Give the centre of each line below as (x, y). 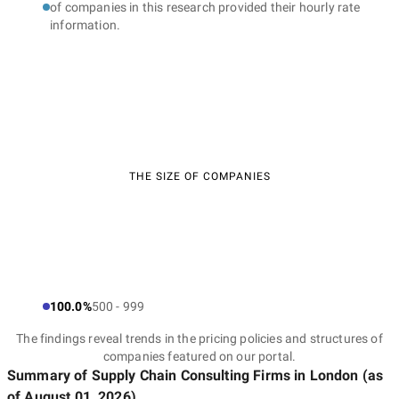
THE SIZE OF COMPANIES (199, 176)
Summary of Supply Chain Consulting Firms (149, 375)
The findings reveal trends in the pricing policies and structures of (199, 338)
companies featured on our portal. (199, 356)
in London (325, 375)
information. (85, 25)
